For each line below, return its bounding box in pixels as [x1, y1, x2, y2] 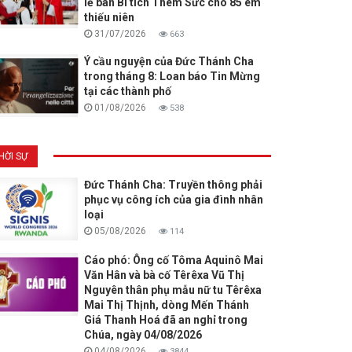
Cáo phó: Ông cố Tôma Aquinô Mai [83, 254, 263, 267]
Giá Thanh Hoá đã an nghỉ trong [83, 313, 247, 327]
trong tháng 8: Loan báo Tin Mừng [83, 70, 260, 83]
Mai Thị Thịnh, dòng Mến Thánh [83, 299, 249, 312]
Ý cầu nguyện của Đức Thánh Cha [83, 55, 254, 68]
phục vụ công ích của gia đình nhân [83, 193, 263, 207]
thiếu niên [83, 11, 134, 24]
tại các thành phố [83, 85, 171, 98]
